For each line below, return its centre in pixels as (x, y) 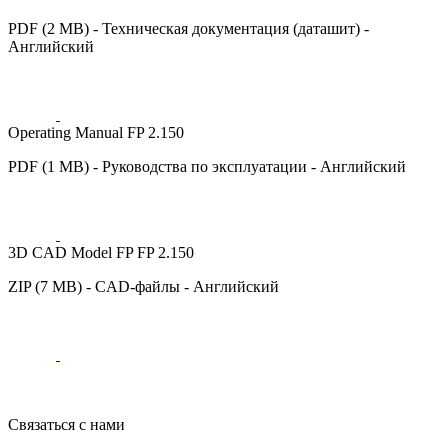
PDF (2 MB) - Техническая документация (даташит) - (188, 28)
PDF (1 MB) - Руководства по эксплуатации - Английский (207, 166)
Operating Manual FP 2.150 (96, 132)
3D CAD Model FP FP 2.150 (101, 252)
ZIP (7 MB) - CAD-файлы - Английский (143, 286)
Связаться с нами (66, 424)
